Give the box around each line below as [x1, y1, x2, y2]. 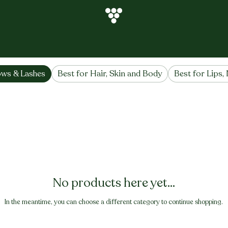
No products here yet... [52, 174, 175, 191]
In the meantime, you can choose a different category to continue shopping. [5, 197, 223, 207]
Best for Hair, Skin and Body [58, 68, 162, 79]
